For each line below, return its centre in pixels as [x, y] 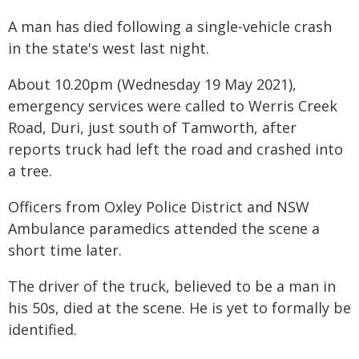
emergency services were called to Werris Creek [173, 106]
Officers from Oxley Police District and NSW [159, 207]
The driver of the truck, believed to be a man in [172, 286]
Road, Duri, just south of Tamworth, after [152, 127]
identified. [42, 329]
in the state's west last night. [109, 48]
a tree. [30, 171]
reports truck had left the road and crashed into [175, 149]
